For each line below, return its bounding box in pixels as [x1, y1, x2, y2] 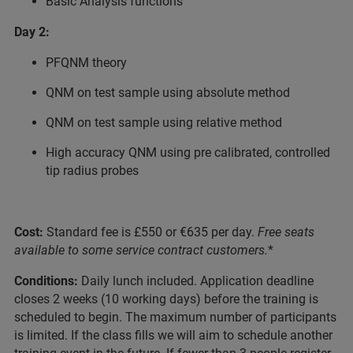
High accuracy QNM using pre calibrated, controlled [46, 145, 330, 160]
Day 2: [14, 24, 50, 39]
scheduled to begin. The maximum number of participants [14, 310, 336, 325]
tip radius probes [46, 163, 139, 178]
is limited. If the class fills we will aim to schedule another [14, 328, 333, 343]
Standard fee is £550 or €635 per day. [46, 225, 255, 240]
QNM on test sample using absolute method [46, 85, 290, 100]
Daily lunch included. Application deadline [81, 273, 314, 288]
